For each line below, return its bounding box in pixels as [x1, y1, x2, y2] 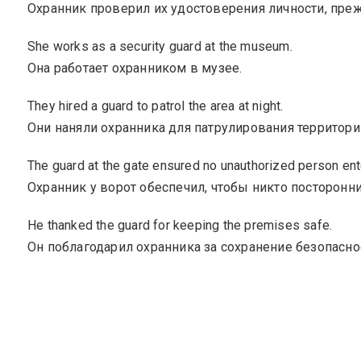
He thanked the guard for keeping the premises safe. [27, 218, 333, 233]
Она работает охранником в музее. [27, 60, 243, 76]
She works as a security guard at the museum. [27, 39, 293, 54]
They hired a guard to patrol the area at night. [27, 98, 284, 114]
